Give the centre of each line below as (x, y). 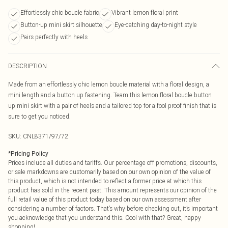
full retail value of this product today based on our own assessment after (105, 199)
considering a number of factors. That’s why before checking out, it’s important (113, 208)
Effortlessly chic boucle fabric (60, 12)
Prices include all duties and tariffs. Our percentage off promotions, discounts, (113, 163)
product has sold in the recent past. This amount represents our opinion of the (112, 190)
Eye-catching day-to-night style (156, 25)
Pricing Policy (30, 154)
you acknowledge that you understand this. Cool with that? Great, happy (105, 218)
